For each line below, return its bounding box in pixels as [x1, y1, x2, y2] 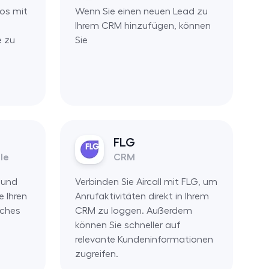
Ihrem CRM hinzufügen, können [74, 20, 211, 31]
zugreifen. [74, 249, 118, 259]
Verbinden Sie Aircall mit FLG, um [74, 177, 217, 187]
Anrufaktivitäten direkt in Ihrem [74, 191, 209, 201]
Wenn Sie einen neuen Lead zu [74, 6, 208, 16]
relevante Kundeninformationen [74, 234, 213, 244]
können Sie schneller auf [74, 220, 181, 230]
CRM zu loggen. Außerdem [74, 205, 192, 216]
